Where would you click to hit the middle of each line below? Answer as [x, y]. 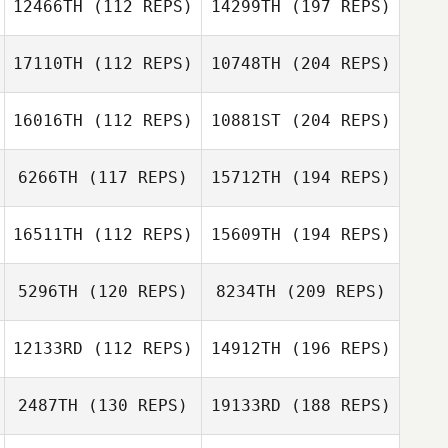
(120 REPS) [133, 291]
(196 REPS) [335, 348]
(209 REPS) [330, 291]
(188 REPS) [335, 405]
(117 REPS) [133, 177]
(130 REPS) [133, 405]
